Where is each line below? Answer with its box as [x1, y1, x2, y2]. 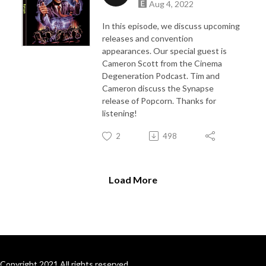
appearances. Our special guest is [102, 45, 227, 56]
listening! [102, 107, 137, 118]
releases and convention [102, 33, 193, 43]
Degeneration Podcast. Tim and [102, 70, 220, 81]
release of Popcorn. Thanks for [102, 95, 216, 106]
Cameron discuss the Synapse [102, 83, 214, 93]
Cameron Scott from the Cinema [102, 58, 222, 68]
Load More [109, 173, 157, 185]
